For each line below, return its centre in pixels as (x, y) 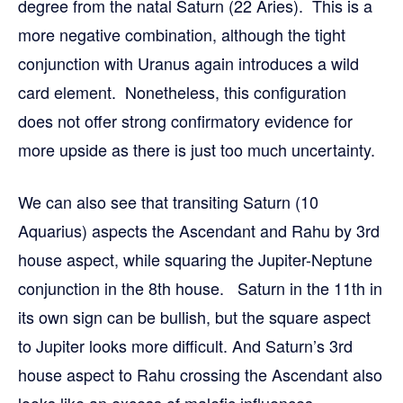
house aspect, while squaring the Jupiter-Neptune (195, 259)
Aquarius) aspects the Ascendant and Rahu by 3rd (199, 230)
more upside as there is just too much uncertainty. (197, 149)
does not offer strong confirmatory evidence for (185, 120)
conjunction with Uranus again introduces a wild (188, 63)
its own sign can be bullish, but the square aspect (194, 316)
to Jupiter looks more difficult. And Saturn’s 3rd (185, 345)
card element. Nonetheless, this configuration (182, 91)
